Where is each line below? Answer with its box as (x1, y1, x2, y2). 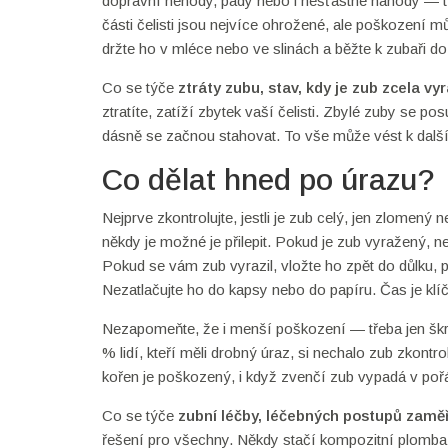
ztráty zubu (178, 79, 260, 96)
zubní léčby (178, 407, 258, 424)
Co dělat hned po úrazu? (102, 163, 435, 196)
